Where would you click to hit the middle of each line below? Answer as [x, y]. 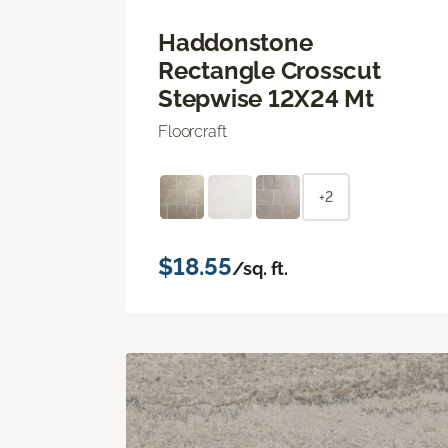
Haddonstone [235, 42]
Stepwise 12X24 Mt [266, 98]
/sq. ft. [260, 268]
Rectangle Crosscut [269, 70]
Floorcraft [192, 131]
